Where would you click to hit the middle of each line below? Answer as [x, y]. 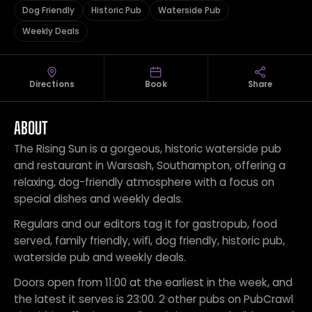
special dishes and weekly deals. [99, 199]
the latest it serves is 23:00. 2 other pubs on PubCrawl [154, 299]
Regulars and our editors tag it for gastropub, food [146, 224]
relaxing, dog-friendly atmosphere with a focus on [144, 182]
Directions [52, 84]
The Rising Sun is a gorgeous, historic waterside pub [148, 149]
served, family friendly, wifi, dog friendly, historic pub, [149, 241]
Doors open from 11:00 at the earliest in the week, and [153, 282]
